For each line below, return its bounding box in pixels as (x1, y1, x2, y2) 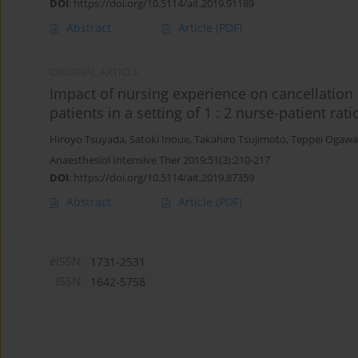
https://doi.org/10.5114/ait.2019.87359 (74, 170, 254, 185)
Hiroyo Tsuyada (50, 133, 125, 147)
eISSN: (50, 253, 84, 269)
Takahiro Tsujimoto (194, 133, 286, 147)
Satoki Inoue (129, 133, 189, 147)
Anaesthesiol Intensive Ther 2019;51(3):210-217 (50, 153, 270, 168)
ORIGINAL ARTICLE (50, 66, 139, 80)
